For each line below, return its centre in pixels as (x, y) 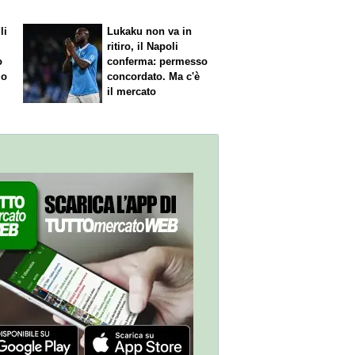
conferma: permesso (158, 62)
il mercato (132, 92)
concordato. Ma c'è (154, 77)
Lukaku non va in (150, 32)
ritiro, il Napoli (143, 47)
